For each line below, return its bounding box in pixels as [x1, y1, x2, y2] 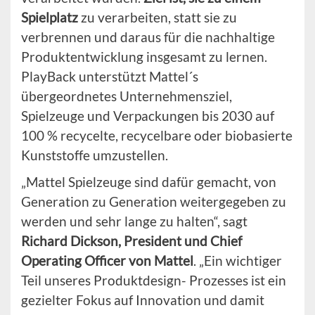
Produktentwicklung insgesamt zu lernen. [21, 49, 267, 65]
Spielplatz [21, 9, 81, 26]
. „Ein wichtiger [193, 252, 282, 269]
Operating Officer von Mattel [21, 252, 193, 269]
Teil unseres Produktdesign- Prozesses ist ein [21, 272, 286, 289]
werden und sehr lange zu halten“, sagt [21, 213, 247, 230]
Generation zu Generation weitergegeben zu [21, 193, 286, 210]
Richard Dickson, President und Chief [21, 233, 242, 250]
